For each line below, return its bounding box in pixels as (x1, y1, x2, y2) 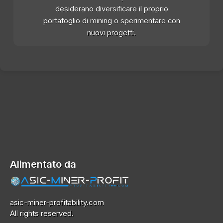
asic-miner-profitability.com (10, 197, 104, 207)
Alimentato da (10, 158, 76, 171)
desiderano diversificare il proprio (55, 4, 168, 14)
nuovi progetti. (87, 28, 136, 38)
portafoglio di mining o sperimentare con (43, 16, 180, 26)
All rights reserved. (10, 208, 74, 218)
